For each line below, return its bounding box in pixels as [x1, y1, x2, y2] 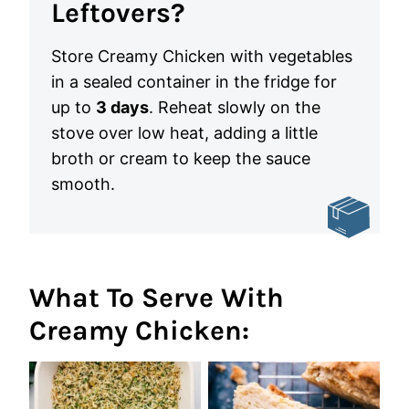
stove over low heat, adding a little [51, 123, 318, 142]
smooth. [51, 174, 115, 194]
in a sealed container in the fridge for [51, 72, 337, 91]
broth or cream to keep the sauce [51, 149, 310, 168]
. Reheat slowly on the [149, 98, 320, 117]
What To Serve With [29, 281, 284, 314]
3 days [96, 98, 149, 117]
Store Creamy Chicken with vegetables [51, 47, 352, 66]
